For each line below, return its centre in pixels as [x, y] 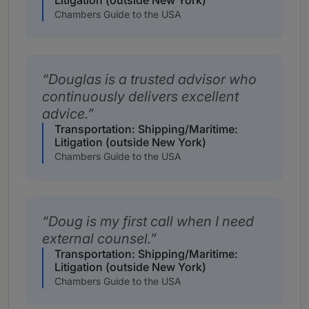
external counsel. [96, 239]
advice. [65, 114]
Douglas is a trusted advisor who [152, 80]
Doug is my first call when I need [151, 222]
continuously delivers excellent [140, 97]
